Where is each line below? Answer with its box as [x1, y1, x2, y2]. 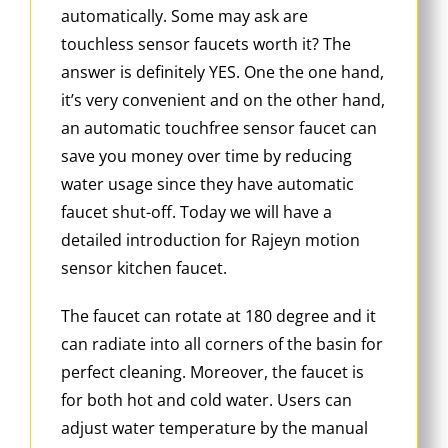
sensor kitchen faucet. [61, 256, 227, 279]
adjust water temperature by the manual [61, 416, 368, 439]
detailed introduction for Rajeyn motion [61, 228, 360, 251]
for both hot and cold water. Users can [61, 388, 352, 411]
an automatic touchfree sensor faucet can [61, 116, 377, 139]
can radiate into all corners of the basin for [61, 332, 383, 355]
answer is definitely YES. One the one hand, [61, 60, 384, 83]
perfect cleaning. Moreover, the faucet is [61, 360, 364, 383]
